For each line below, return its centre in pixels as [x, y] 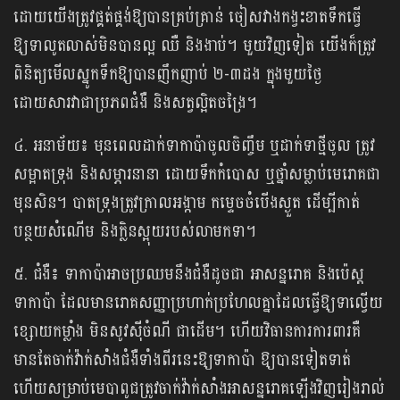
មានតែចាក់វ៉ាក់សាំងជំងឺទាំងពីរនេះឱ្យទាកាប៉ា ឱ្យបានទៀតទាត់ [182, 360]
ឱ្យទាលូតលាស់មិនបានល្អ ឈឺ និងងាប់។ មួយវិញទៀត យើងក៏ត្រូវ [195, 46]
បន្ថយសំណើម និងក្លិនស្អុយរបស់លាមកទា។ [135, 231]
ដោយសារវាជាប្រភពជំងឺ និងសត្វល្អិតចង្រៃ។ [135, 103]
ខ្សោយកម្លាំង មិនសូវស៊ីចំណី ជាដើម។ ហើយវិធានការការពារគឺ [187, 331]
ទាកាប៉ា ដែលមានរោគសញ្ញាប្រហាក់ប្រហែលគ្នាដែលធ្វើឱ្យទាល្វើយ [199, 303]
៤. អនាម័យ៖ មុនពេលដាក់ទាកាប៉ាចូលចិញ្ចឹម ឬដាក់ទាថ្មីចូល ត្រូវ [194, 146]
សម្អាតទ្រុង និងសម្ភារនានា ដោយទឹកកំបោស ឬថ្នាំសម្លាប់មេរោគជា [197, 174]
